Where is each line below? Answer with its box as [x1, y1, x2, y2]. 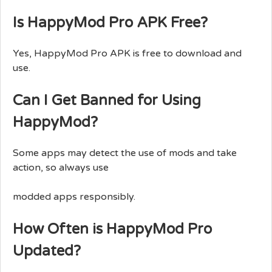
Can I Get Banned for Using [13, 91, 201, 109]
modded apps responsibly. [13, 190, 135, 203]
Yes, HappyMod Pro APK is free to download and [13, 47, 242, 59]
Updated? [13, 242, 81, 260]
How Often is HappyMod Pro [13, 220, 212, 238]
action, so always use [13, 161, 109, 174]
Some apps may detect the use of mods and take [13, 146, 237, 159]
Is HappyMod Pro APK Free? [13, 13, 208, 32]
